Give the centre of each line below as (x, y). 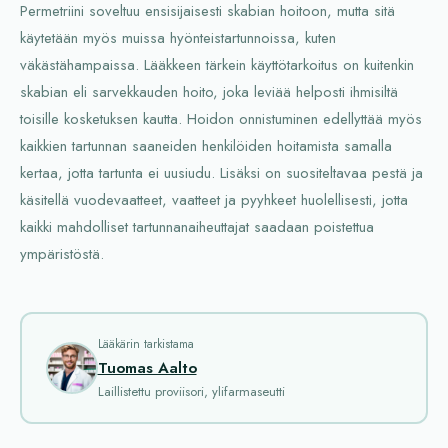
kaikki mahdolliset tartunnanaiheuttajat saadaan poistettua (197, 227)
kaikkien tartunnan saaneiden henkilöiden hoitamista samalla (206, 146)
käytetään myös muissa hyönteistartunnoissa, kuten (178, 38)
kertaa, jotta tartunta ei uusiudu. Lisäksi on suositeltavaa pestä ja (221, 173)
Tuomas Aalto (147, 367)
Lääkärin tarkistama (145, 343)
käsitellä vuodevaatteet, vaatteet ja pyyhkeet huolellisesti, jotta (214, 200)
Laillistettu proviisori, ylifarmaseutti (191, 391)
